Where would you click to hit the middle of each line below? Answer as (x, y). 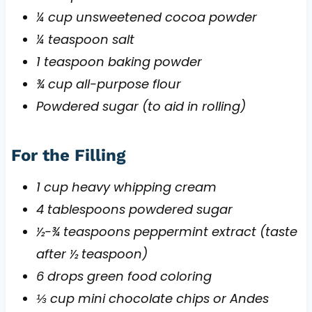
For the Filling (68, 155)
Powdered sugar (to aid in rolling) (141, 106)
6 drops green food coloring (124, 276)
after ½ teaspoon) (92, 253)
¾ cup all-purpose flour (108, 84)
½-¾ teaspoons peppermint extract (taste (166, 231)
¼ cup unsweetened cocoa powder (146, 17)
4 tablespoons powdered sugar (134, 209)
